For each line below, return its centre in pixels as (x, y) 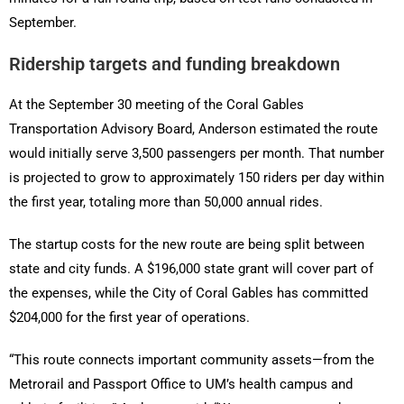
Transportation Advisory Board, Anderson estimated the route (193, 129)
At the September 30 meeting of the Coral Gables (156, 105)
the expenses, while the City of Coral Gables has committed (188, 294)
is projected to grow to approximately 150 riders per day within (197, 178)
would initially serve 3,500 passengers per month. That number (197, 154)
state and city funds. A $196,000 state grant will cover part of (191, 269)
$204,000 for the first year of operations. (129, 318)
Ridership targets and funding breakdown (174, 64)
